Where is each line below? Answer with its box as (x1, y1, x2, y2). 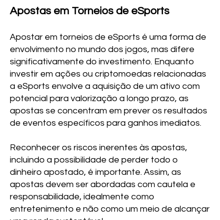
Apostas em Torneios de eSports (10, 5, 170, 17)
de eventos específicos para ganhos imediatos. (10, 118, 202, 128)
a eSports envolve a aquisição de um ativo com (10, 81, 200, 91)
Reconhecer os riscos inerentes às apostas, (10, 142, 188, 152)
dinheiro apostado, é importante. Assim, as (10, 167, 182, 177)
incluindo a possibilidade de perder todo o (10, 155, 178, 165)
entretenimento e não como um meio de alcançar (10, 204, 210, 214)
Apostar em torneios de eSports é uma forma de (10, 32, 207, 42)
